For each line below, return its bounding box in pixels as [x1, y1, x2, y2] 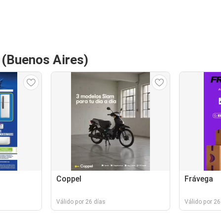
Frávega [184, 174, 213, 184]
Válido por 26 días [56, 198, 106, 205]
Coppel [56, 174, 82, 184]
